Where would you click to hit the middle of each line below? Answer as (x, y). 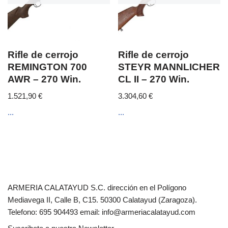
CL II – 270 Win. (154, 79)
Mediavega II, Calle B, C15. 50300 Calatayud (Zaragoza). (102, 199)
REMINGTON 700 (47, 67)
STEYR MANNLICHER (169, 67)
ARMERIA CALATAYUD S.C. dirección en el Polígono (97, 187)
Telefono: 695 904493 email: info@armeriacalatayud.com (102, 212)
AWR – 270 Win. (44, 79)
